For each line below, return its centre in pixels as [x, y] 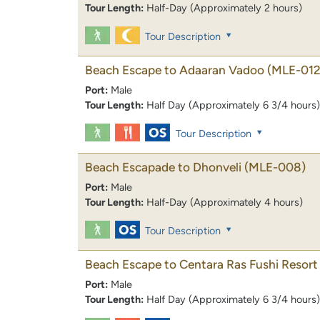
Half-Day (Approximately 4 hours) [225, 202]
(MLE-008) [275, 167]
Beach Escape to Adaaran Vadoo [175, 70]
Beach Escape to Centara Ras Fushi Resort [201, 265]
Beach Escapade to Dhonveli [163, 167]
